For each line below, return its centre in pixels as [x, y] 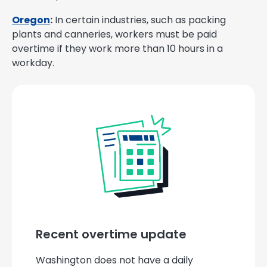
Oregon [31, 20]
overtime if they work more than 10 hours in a [117, 48]
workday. [33, 63]
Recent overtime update [111, 234]
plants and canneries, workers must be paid [114, 34]
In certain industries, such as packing [139, 20]
